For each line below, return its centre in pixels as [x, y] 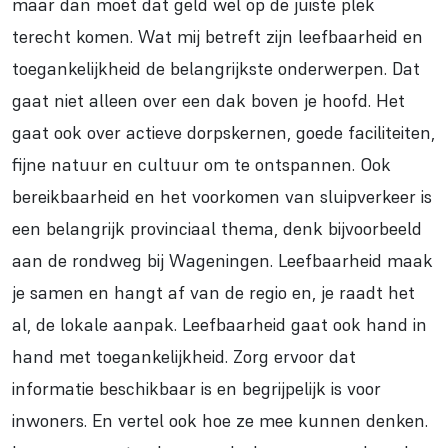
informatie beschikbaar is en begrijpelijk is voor [196, 389]
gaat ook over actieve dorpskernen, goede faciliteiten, [223, 133]
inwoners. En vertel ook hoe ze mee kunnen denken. [220, 421]
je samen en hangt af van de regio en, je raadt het [213, 293]
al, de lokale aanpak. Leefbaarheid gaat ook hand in [219, 325]
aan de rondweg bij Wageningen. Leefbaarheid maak [222, 261]
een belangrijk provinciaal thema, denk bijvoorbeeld [217, 229]
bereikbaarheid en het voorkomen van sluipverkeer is [222, 197]
